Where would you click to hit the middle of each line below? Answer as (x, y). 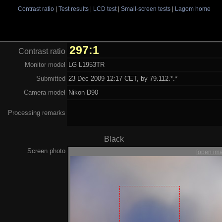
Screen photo (46, 151)
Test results (73, 9)
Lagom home (193, 9)
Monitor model (45, 64)
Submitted (51, 78)
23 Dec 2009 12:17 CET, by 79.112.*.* (123, 78)
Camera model (45, 92)
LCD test (105, 9)
